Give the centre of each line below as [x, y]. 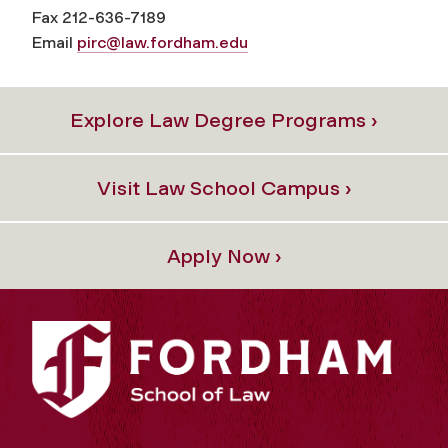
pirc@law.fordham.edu [162, 42]
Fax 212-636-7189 [99, 17]
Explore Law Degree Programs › [224, 119]
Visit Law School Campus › [224, 187]
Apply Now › [224, 255]
